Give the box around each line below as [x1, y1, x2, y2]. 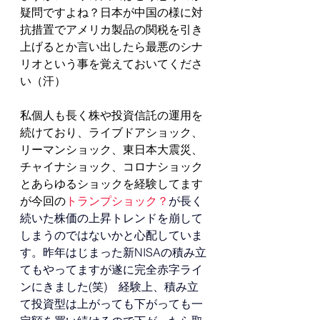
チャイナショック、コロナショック [20, 159, 203, 174]
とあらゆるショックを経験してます [20, 176, 203, 191]
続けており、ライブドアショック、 [20, 125, 203, 140]
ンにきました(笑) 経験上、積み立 [20, 279, 199, 294]
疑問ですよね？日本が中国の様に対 [20, 5, 203, 20]
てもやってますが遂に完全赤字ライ [20, 262, 203, 277]
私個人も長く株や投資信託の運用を [20, 108, 203, 123]
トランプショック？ [66, 194, 169, 209]
